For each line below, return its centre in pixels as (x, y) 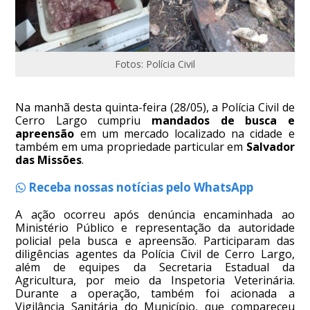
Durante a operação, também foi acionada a (155, 294)
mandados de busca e (223, 121)
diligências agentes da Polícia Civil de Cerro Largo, (155, 254)
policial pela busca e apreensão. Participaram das (155, 241)
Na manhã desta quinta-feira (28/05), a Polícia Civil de (155, 108)
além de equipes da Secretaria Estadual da (155, 267)
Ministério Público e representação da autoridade (155, 228)
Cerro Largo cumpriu (83, 121)
